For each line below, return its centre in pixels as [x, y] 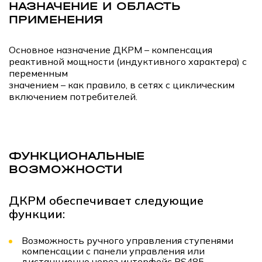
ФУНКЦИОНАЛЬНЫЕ [77, 156]
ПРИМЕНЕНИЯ [56, 19]
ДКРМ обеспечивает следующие [106, 200]
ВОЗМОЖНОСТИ [65, 169]
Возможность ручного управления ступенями [127, 240]
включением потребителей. [73, 96]
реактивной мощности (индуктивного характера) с [128, 61]
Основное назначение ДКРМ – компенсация [111, 49]
